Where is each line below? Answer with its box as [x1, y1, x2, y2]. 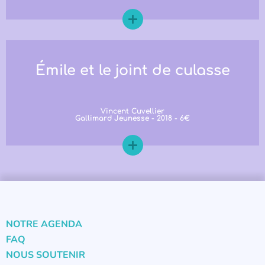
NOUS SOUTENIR [6, 248, 85, 261]
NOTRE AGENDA [6, 217, 82, 231]
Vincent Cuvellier [101, 106, 164, 115]
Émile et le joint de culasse [35, 62, 230, 79]
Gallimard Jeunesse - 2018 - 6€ [75, 114, 190, 122]
